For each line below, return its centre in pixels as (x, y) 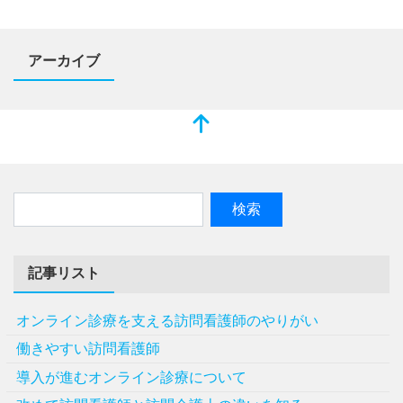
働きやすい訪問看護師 (89, 349)
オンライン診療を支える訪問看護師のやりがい (168, 320)
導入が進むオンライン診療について (132, 377)
